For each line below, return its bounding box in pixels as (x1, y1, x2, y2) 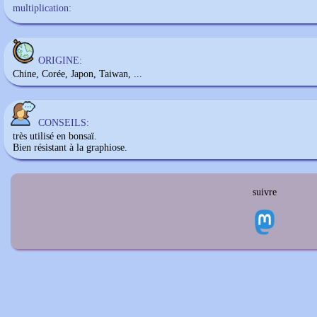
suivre (253, 187, 277, 197)
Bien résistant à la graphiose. (13, 142, 127, 153)
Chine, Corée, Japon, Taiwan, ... (13, 69, 142, 79)
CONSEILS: (38, 117, 89, 128)
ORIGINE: (38, 55, 82, 66)
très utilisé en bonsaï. (13, 131, 97, 142)
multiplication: (13, 3, 71, 13)
